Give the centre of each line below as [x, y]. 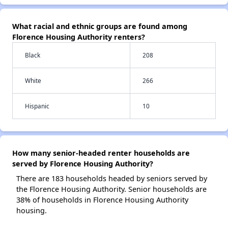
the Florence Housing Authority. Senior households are [111, 189]
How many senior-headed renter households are [101, 153]
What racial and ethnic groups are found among [100, 26]
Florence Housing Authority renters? [79, 37]
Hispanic [37, 106]
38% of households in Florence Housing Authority [102, 200]
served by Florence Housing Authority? [83, 164]
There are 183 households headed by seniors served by [112, 178]
